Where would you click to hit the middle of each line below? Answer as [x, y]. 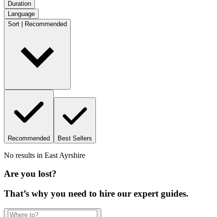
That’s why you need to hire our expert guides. [96, 193]
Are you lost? [30, 174]
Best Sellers [75, 138]
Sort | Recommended [37, 24]
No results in [23, 155]
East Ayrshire [65, 155]
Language [21, 14]
